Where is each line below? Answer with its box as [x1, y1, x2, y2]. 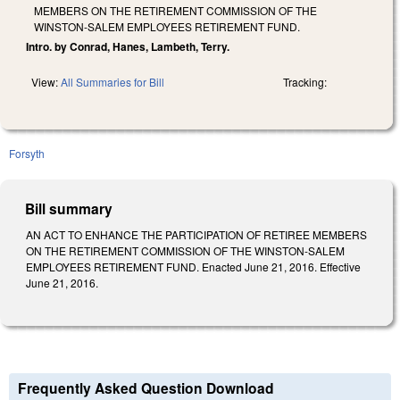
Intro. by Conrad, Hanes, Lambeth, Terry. [26, 37, 229, 54]
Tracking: [283, 73, 327, 89]
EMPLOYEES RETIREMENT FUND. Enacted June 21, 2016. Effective [26, 258, 361, 274]
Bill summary [25, 197, 113, 219]
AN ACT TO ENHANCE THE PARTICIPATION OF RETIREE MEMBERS [26, 226, 367, 242]
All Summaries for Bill [61, 73, 164, 89]
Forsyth [9, 145, 45, 161]
